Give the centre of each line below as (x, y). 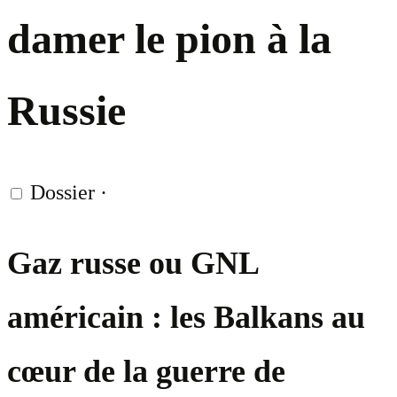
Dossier (62, 193)
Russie (66, 111)
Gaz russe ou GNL (132, 264)
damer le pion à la (169, 39)
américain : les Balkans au (186, 318)
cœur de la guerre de (146, 372)
